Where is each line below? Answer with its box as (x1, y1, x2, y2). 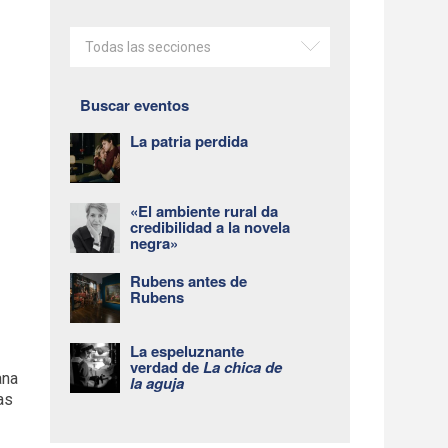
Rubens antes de (130, 270, 248, 292)
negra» (130, 232, 179, 254)
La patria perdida (130, 130, 249, 152)
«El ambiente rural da (130, 200, 279, 222)
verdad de (130, 356, 204, 378)
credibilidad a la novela (130, 216, 291, 238)
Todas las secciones (85, 39, 212, 55)
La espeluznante (130, 340, 245, 362)
